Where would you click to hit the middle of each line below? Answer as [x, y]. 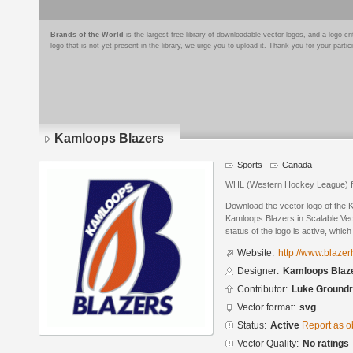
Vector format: [266, 308]
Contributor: [262, 290]
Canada [297, 165]
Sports [250, 165]
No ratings [326, 344]
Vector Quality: [268, 344]
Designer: [258, 271]
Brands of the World [87, 35]
